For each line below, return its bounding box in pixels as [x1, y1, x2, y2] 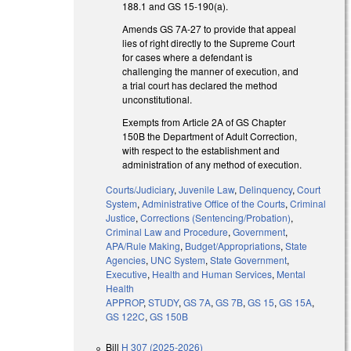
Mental [277, 267, 306, 281]
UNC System [150, 253, 206, 267]
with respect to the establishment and [122, 143, 280, 157]
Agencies [106, 253, 147, 267]
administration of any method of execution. [122, 157, 302, 171]
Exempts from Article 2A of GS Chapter [122, 114, 287, 128]
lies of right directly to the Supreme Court [122, 35, 295, 49]
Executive [106, 267, 148, 281]
